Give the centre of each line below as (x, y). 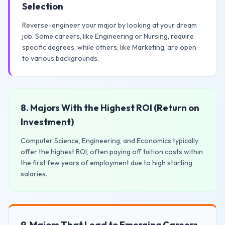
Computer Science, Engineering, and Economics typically (109, 141)
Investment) (47, 122)
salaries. (34, 174)
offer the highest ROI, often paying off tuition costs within (112, 152)
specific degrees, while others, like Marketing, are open (109, 47)
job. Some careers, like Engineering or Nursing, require (108, 36)
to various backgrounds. (61, 58)
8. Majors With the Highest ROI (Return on (110, 108)
